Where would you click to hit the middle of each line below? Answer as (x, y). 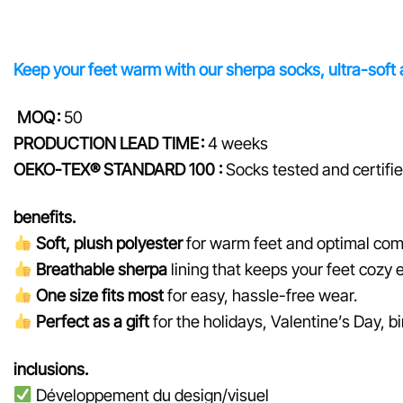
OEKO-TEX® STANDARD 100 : (118, 170)
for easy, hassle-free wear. (260, 296)
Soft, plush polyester (109, 243)
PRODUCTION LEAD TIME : (109, 143)
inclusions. (51, 369)
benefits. (45, 217)
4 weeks (236, 143)
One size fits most (99, 296)
